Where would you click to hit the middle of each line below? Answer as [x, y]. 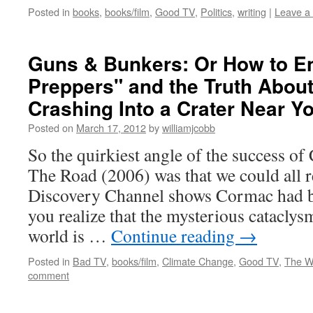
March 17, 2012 [111, 128]
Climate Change [198, 261]
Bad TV [89, 261]
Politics [216, 12]
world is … [70, 235]
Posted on [51, 128]
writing [252, 12]
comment [49, 275]
